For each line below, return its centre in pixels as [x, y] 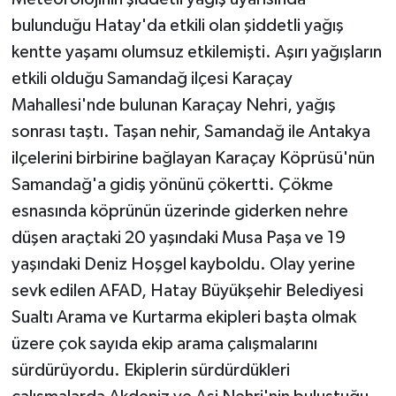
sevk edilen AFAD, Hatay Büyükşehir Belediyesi [187, 291]
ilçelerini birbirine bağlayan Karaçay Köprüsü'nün [193, 159]
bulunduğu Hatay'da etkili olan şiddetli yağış [177, 26]
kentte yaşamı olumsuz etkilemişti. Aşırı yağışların [196, 53]
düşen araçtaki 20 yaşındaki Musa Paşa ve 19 [178, 238]
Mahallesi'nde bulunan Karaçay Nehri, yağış [173, 106]
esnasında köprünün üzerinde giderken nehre [179, 212]
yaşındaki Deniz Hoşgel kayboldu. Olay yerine [183, 265]
